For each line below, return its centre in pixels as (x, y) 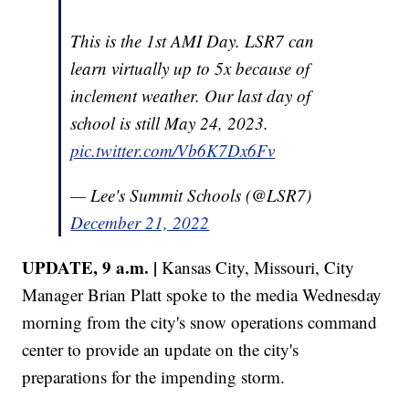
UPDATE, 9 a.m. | (90, 267)
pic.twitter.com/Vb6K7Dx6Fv (173, 150)
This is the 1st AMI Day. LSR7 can (193, 40)
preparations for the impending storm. (154, 376)
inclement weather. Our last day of (191, 95)
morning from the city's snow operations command (200, 321)
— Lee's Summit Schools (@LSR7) (191, 194)
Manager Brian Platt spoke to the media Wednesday (202, 294)
